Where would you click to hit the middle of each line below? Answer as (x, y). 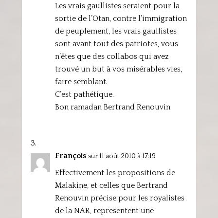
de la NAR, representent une (104, 211)
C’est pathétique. (84, 94)
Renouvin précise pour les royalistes (119, 198)
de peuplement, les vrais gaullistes (116, 31)
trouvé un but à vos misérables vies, (118, 69)
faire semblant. (81, 82)
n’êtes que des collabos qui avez (112, 56)
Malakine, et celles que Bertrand (111, 185)
